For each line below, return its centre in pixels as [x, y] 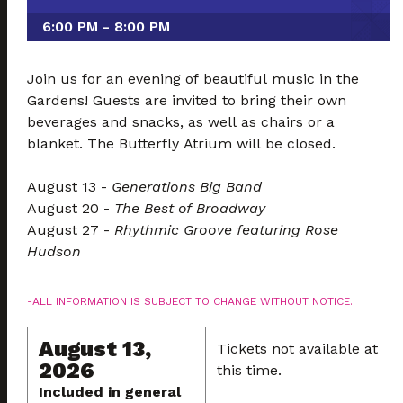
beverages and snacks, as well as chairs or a [181, 122]
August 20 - [71, 209]
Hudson [54, 252]
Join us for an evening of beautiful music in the [193, 79]
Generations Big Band [187, 187]
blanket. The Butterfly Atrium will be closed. [184, 144]
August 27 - [71, 230]
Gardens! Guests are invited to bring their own [187, 101]
